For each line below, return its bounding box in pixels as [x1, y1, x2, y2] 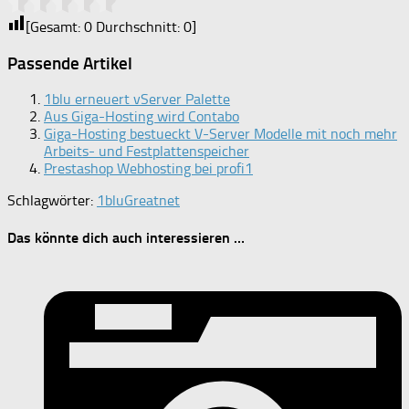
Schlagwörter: [7, 192, 93, 210]
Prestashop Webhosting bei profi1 [44, 160, 253, 178]
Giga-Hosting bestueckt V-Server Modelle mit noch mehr [44, 125, 397, 143]
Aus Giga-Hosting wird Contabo [44, 108, 239, 126]
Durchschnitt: [92, 17, 184, 36]
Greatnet [124, 192, 180, 210]
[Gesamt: [26, 17, 84, 36]
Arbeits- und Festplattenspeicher [44, 142, 249, 161]
